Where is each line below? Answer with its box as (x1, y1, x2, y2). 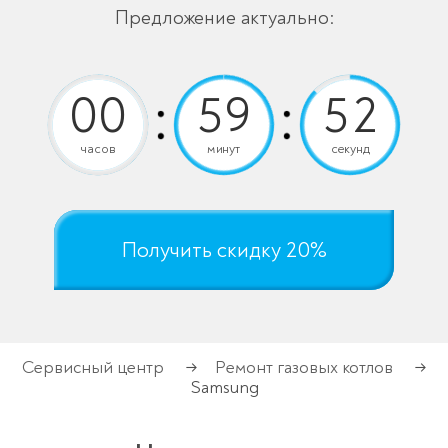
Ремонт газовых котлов (215, 355, 393, 379)
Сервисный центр (22, 355, 164, 379)
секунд (330, 139, 370, 157)
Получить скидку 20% (121, 235, 327, 264)
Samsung (189, 375, 259, 399)
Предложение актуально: (114, 4, 334, 30)
